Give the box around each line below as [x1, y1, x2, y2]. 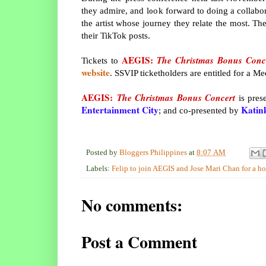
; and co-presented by [159, 105, 241, 116]
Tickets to [81, 55, 122, 66]
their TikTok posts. [81, 30, 150, 41]
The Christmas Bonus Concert [116, 91, 236, 104]
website [81, 66, 110, 80]
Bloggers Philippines [119, 148, 187, 157]
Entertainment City [81, 103, 159, 117]
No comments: [81, 193, 182, 218]
